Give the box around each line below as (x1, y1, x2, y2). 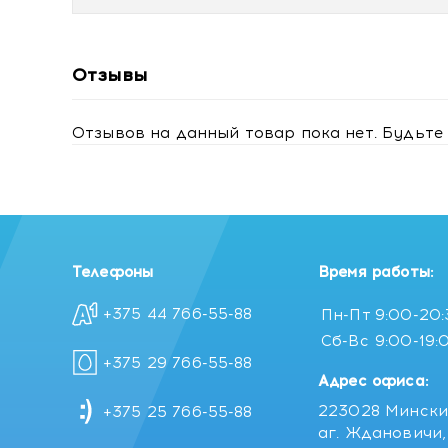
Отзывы (72, 64, 147, 86)
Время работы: (318, 263, 433, 281)
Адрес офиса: (318, 372, 428, 390)
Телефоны (72, 263, 154, 281)
